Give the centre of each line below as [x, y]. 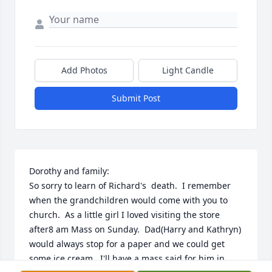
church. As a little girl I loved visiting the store [124, 215]
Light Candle [188, 70]
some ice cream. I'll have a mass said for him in [127, 259]
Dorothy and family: [69, 171]
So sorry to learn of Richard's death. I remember [130, 186]
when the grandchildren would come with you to [128, 200]
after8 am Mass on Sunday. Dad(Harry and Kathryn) [135, 229]
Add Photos [84, 70]
